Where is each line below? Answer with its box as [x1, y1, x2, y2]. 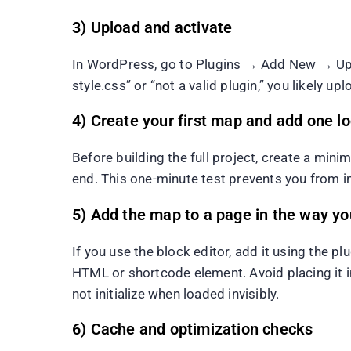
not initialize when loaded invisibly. [72, 285, 280, 302]
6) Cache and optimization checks [72, 320, 313, 339]
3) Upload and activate [72, 17, 233, 37]
